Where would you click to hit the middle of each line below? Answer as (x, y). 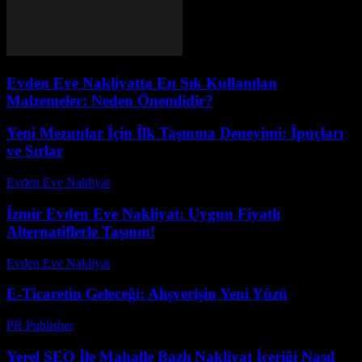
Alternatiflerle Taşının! (81, 231)
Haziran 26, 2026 (162, 263)
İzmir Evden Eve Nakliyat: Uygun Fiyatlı (143, 213)
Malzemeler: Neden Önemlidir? (110, 100)
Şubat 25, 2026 (120, 325)
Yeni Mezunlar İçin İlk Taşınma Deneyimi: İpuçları (175, 133)
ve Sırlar (35, 151)
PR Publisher (40, 325)
